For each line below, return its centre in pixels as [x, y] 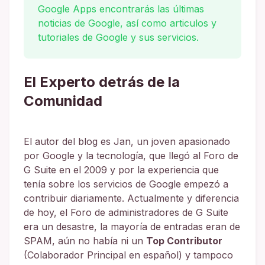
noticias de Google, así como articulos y [127, 23]
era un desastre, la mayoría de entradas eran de [132, 227]
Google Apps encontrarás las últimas [121, 9]
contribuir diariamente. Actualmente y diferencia [131, 198]
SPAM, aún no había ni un [85, 241]
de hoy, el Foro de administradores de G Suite [126, 213]
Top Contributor [184, 241]
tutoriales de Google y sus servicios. [118, 38]
